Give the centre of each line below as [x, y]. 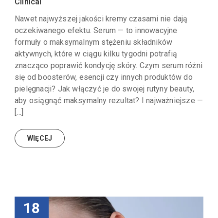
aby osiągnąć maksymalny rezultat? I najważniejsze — [109, 101]
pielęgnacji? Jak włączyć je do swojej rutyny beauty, [105, 89]
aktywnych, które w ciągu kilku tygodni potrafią [96, 54]
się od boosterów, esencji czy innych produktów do [104, 77]
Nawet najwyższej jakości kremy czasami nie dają [101, 19]
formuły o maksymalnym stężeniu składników [94, 42]
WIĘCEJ [40, 138]
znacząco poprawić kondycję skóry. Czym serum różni [109, 66]
